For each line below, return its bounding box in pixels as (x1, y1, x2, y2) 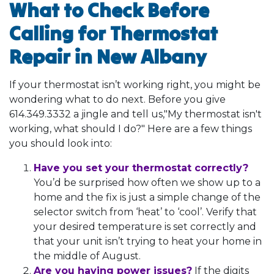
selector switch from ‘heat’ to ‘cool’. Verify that (34, 206, 257, 218)
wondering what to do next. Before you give (9, 93, 226, 105)
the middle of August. (34, 250, 141, 262)
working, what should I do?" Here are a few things (9, 122, 252, 135)
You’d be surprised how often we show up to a (34, 176, 261, 188)
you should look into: (9, 137, 112, 149)
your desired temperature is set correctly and (34, 220, 256, 232)
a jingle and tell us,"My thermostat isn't (71, 108, 262, 120)
